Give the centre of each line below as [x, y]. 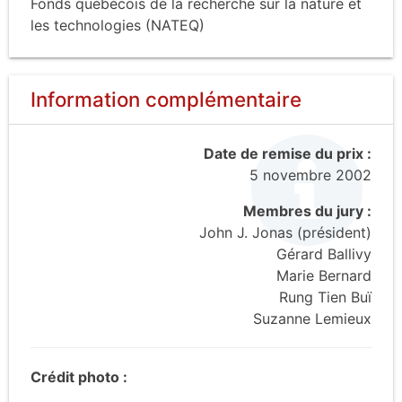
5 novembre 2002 [310, 175]
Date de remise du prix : [288, 153]
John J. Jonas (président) [285, 232]
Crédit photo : [79, 376]
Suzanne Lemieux [312, 318]
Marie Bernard [324, 275]
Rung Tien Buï [325, 297]
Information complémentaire [166, 99]
